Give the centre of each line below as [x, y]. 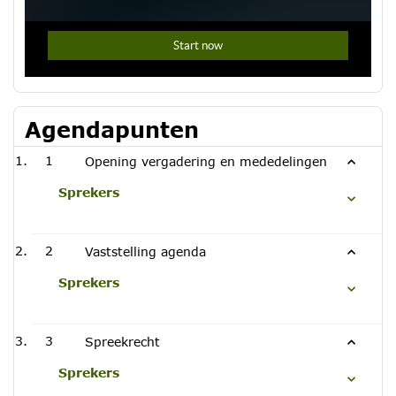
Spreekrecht [122, 342]
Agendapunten [112, 129]
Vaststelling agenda [145, 251]
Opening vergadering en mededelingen [206, 161]
